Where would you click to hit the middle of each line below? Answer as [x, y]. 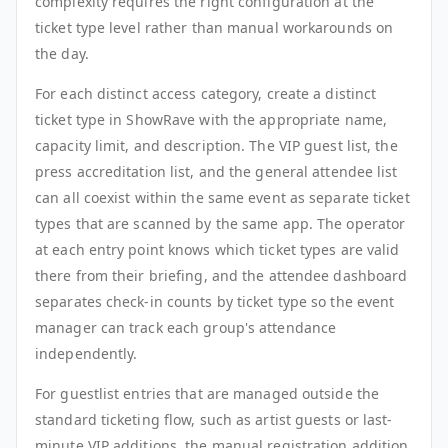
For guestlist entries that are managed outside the [207, 393]
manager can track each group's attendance [186, 327]
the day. [62, 53]
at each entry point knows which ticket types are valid [217, 249]
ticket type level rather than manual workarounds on [214, 27]
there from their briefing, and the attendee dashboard [221, 275]
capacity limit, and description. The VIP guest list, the [216, 145]
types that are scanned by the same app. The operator [220, 223]
